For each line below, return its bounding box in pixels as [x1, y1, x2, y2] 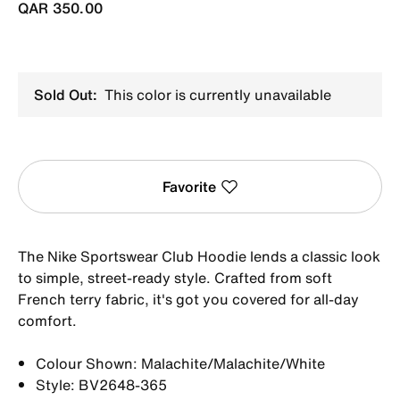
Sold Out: [34, 83, 97, 105]
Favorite [162, 175, 216, 197]
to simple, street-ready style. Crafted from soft [18, 266, 332, 288]
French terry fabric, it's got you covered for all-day [18, 287, 359, 310]
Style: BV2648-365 [36, 373, 167, 396]
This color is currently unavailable [101, 83, 331, 105]
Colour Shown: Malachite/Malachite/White [36, 352, 325, 374]
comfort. [18, 309, 77, 331]
